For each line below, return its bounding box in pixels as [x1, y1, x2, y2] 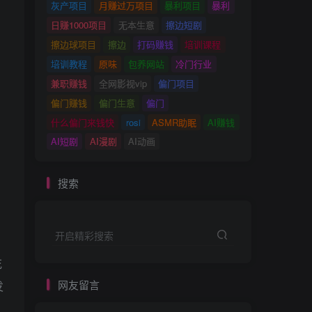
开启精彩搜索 [55, 228, 114, 242]
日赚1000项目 [51, 18, 107, 32]
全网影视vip [98, 76, 147, 90]
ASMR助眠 [151, 115, 196, 129]
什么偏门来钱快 [51, 115, 115, 129]
